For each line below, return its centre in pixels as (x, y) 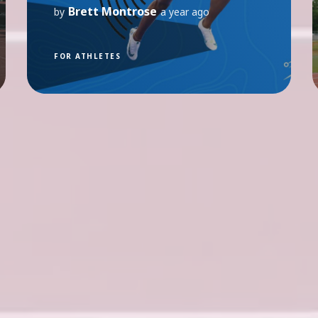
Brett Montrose (113, 11)
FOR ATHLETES (88, 56)
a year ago (185, 11)
